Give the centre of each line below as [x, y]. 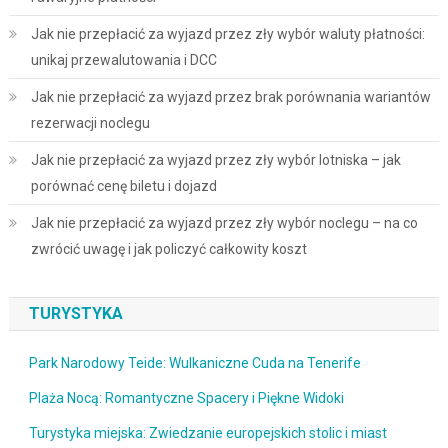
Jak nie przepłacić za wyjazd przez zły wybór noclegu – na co [224, 222]
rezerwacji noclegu [90, 122]
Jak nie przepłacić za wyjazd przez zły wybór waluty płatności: [227, 33]
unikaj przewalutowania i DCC [123, 59]
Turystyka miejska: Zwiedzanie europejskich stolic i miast [207, 432]
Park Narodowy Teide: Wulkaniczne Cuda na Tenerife [194, 362]
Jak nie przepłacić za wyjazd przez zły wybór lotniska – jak [215, 159]
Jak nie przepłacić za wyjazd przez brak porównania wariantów [230, 96]
